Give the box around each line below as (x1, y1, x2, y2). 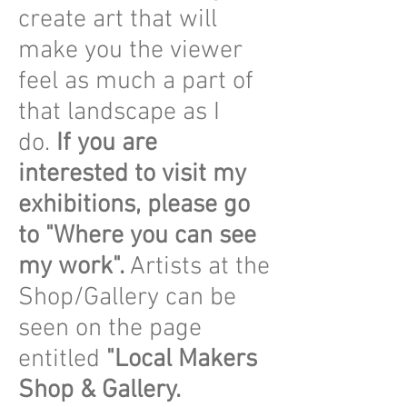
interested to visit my (18, 159, 246, 190)
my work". (18, 252, 130, 283)
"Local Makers (106, 344, 257, 375)
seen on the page (18, 313, 202, 344)
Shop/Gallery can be (18, 283, 236, 313)
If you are (56, 128, 157, 159)
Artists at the (130, 252, 270, 283)
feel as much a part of (18, 66, 253, 97)
